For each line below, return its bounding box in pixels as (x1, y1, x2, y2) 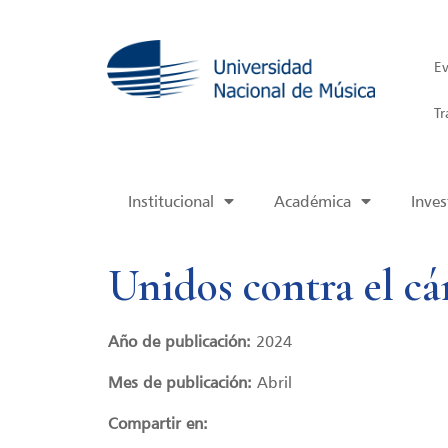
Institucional (127, 190, 214, 211)
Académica (273, 190, 351, 211)
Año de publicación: (107, 331, 256, 352)
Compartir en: (107, 413, 208, 434)
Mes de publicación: (107, 372, 257, 393)
